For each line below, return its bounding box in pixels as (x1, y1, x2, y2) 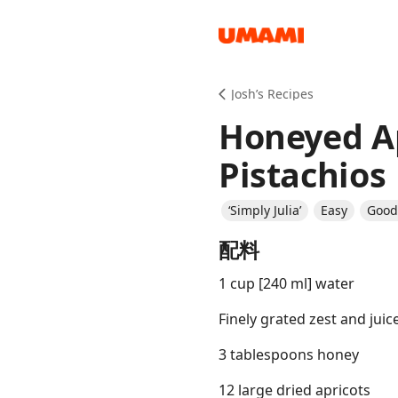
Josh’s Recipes (231, 85, 314, 102)
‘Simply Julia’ (228, 202, 301, 219)
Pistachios (219, 152, 386, 197)
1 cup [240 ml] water (219, 274, 354, 293)
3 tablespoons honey (219, 345, 359, 364)
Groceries (53, 226, 110, 243)
